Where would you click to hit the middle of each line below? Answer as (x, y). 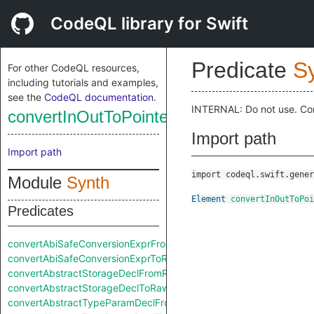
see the (26, 97)
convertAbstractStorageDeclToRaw (89, 288)
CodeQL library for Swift (149, 23)
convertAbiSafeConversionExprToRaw (94, 258)
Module (37, 183)
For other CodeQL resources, (74, 68)
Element (209, 199)
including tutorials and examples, (83, 82)
